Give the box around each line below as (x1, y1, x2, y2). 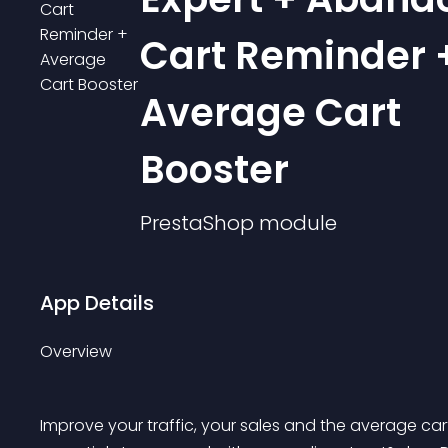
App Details (40, 289, 154, 317)
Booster (140, 143, 289, 196)
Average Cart (140, 86, 401, 139)
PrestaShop (140, 209, 254, 237)
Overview (40, 340, 112, 363)
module (259, 209, 337, 237)
